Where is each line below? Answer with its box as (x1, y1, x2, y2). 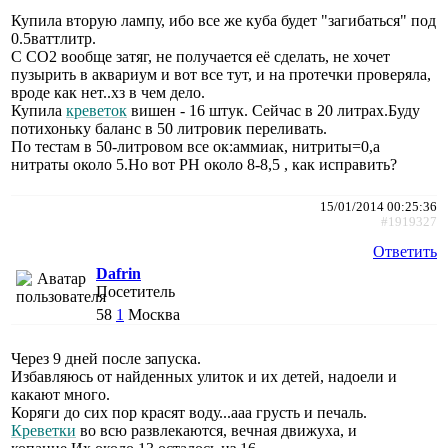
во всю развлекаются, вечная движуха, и (76, 421, 357, 439)
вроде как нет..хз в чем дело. (11, 83, 205, 101)
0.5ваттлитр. (11, 29, 96, 47)
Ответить (373, 242, 437, 260)
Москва (128, 305, 180, 323)
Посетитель (96, 282, 175, 300)
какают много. (11, 385, 110, 403)
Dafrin (96, 264, 141, 282)
